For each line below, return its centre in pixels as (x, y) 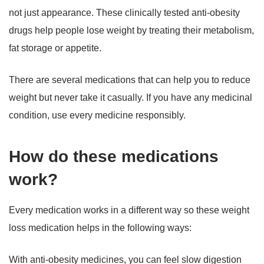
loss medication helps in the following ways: (101, 228)
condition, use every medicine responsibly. (98, 115)
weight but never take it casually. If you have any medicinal (131, 98)
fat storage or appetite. (56, 48)
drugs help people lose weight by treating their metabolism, (131, 31)
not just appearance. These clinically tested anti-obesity (124, 13)
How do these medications (114, 157)
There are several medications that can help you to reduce (130, 80)
